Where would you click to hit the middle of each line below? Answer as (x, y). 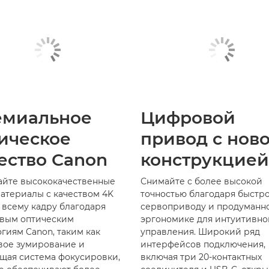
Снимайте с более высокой (201, 181)
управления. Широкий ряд (200, 231)
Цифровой (188, 117)
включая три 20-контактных (201, 257)
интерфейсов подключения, (203, 244)
